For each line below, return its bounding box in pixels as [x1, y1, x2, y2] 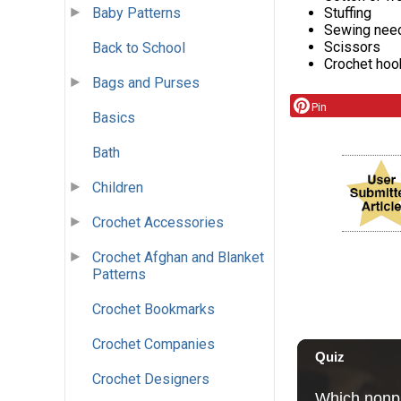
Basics [92, 109, 135, 127]
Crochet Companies [92, 336, 215, 354]
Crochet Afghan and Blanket [92, 249, 264, 267]
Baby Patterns [92, 4, 181, 22]
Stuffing [324, 4, 371, 22]
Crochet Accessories [92, 214, 224, 232]
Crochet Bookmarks [92, 301, 215, 319]
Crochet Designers [92, 371, 209, 388]
